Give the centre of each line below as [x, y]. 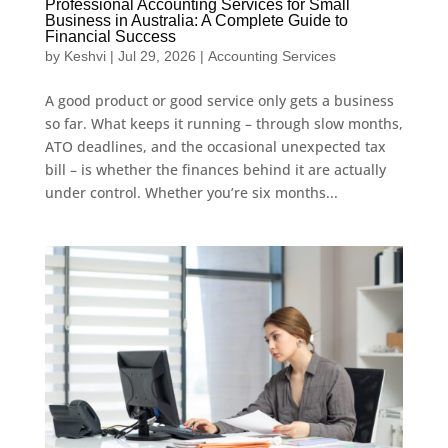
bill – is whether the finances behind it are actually [215, 169]
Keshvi [84, 55]
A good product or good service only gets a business [219, 100]
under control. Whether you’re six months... [191, 192]
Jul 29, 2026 [156, 55]
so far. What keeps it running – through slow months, [223, 123]
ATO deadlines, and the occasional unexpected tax [215, 146]
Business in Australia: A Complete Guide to [196, 20]
